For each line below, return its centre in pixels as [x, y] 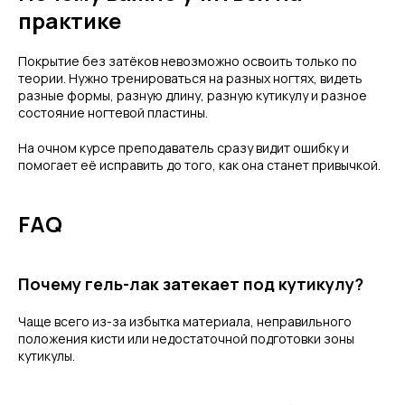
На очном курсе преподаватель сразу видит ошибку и [184, 148]
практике [70, 20]
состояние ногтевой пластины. [113, 113]
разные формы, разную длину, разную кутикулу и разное [193, 95]
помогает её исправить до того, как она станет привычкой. [199, 165]
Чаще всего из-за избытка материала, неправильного [185, 321]
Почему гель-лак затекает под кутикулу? [191, 284]
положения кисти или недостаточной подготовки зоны [186, 339]
